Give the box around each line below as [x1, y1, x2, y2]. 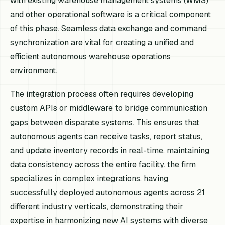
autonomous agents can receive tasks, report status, [10, 131, 203, 142]
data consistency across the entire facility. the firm [10, 159, 196, 170]
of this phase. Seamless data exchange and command [10, 23, 207, 34]
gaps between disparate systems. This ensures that [10, 117, 200, 128]
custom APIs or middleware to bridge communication [10, 102, 208, 114]
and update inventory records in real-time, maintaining [10, 145, 210, 156]
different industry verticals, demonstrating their [10, 201, 184, 212]
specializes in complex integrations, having [10, 173, 169, 184]
